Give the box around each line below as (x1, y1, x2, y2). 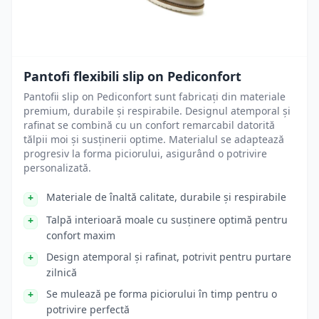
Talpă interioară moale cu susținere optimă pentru (46, 213, 288, 226)
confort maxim (46, 229, 115, 242)
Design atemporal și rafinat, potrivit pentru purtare (46, 250, 291, 263)
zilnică (46, 266, 77, 279)
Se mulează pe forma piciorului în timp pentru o (46, 287, 277, 300)
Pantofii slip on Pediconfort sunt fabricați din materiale (23, 90, 286, 103)
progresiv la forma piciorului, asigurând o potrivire (23, 147, 267, 160)
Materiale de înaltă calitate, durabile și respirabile (46, 190, 286, 204)
